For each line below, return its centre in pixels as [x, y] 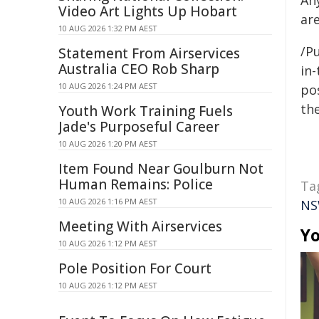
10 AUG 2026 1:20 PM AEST [108, 143]
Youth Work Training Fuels [146, 111]
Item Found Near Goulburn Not [161, 169]
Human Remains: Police [136, 184]
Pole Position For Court [135, 268]
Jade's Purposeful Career [139, 127]
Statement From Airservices [149, 53]
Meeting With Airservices [140, 226]
